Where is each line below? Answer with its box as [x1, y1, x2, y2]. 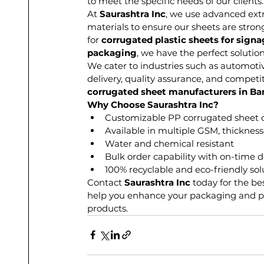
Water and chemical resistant [105, 137, 234, 149]
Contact [87, 176, 124, 188]
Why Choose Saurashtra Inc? [87, 98, 219, 110]
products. [87, 202, 128, 214]
